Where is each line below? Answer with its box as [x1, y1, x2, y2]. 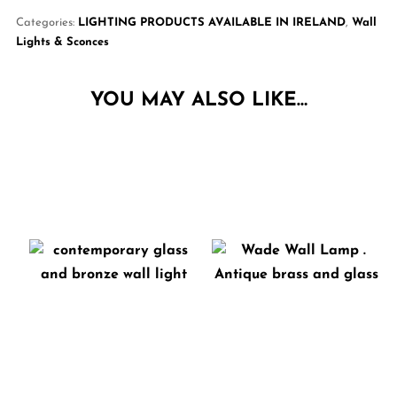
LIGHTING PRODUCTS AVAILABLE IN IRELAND [77, 17, 346, 29]
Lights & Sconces [15, 36, 109, 49]
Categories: [15, 17, 78, 29]
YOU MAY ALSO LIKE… [90, 90, 307, 112]
